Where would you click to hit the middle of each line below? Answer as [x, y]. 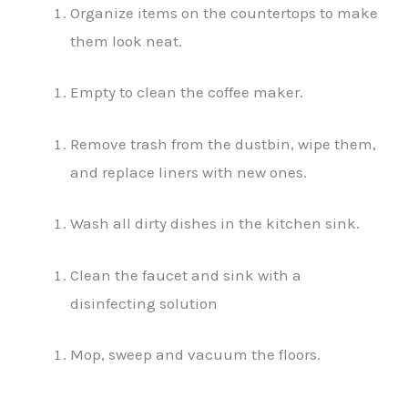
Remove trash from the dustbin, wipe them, [224, 143]
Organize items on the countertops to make [224, 12]
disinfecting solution [144, 303]
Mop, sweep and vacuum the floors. [196, 355]
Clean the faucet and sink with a [186, 275]
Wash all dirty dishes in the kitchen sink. [215, 224]
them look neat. [127, 41]
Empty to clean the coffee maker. [187, 92]
